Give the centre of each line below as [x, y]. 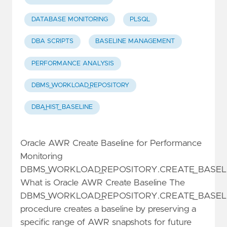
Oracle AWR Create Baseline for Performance [111, 144]
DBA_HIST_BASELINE [62, 107]
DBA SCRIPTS [52, 42]
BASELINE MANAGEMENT [135, 42]
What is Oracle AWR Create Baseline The [103, 183]
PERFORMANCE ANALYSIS [72, 63]
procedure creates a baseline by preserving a [108, 210]
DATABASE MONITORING [69, 19]
